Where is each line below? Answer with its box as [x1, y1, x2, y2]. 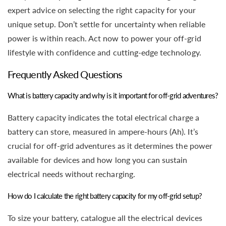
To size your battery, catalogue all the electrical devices [8, 213, 202, 223]
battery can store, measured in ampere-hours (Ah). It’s [8, 127, 198, 137]
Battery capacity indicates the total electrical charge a [8, 112, 199, 123]
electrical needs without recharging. [8, 169, 135, 179]
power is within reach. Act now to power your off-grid [8, 33, 201, 43]
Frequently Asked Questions [8, 68, 123, 81]
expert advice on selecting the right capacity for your [8, 5, 196, 15]
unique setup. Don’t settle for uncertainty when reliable [8, 19, 205, 29]
